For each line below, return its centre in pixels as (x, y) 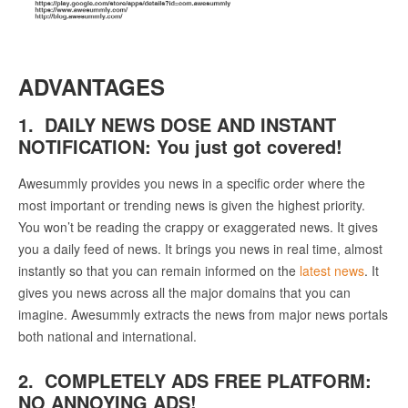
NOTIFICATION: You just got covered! (180, 146)
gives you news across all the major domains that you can (184, 292)
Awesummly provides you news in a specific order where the (192, 183)
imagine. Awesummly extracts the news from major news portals (203, 314)
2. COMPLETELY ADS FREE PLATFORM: (195, 380)
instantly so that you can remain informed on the (159, 270)
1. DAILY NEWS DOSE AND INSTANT (177, 124)
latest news (332, 270)
